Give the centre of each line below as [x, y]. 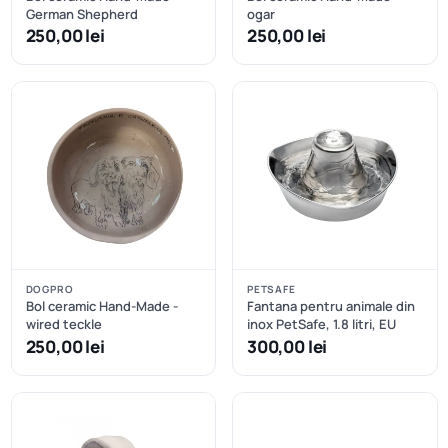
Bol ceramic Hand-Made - [101, 306]
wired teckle [63, 324]
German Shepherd [81, 14]
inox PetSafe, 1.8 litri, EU [321, 324]
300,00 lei [287, 346]
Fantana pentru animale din [331, 306]
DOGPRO [49, 289]
